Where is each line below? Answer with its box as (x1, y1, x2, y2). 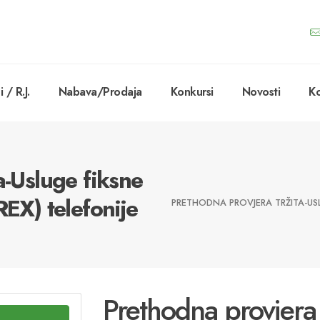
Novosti (241, 84, 280, 101)
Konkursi (170, 84, 214, 101)
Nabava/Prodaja (58, 84, 142, 101)
